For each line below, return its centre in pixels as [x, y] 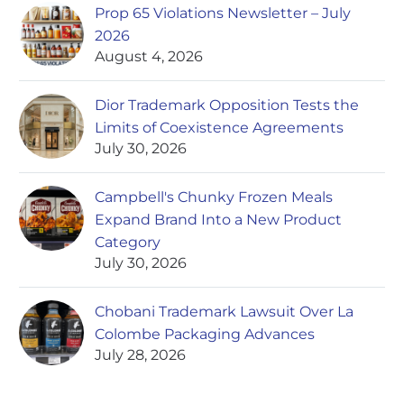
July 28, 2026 [140, 355]
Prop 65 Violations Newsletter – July [223, 14]
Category [128, 243]
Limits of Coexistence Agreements [219, 128]
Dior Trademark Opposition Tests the [227, 106]
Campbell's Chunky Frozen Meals [214, 197]
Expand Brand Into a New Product [218, 220]
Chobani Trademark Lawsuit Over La [224, 312]
